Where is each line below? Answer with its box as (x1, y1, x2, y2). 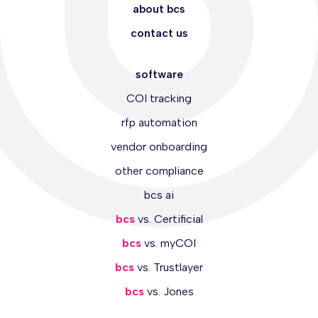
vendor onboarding (111, 140, 207, 154)
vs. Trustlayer (134, 261, 203, 275)
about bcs (133, 2, 185, 16)
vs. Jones (143, 285, 194, 299)
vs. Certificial (134, 212, 203, 226)
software (135, 67, 183, 82)
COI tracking (126, 92, 192, 106)
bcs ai (144, 188, 174, 202)
